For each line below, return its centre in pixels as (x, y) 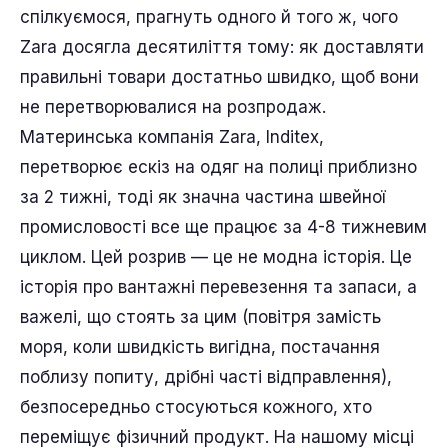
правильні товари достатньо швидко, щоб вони (219, 77)
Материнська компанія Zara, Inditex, (172, 137)
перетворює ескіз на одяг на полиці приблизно (218, 167)
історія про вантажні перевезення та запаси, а (218, 287)
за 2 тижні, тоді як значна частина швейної (202, 197)
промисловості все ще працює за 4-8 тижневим (223, 227)
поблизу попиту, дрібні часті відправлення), (206, 377)
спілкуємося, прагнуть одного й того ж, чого (209, 17)
